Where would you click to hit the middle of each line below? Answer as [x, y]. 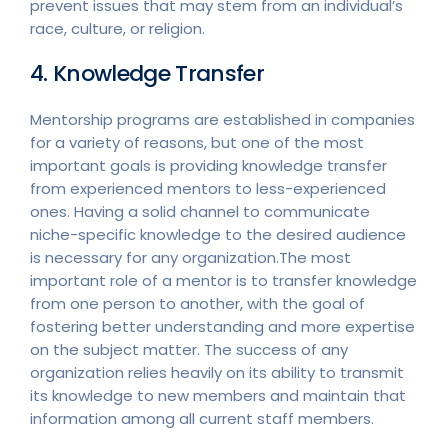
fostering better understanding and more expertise [222, 326]
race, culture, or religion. [117, 28]
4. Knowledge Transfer [147, 73]
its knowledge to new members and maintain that [218, 395]
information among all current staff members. [202, 418]
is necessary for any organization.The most [190, 257]
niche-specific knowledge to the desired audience [218, 234]
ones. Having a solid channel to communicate [200, 211]
